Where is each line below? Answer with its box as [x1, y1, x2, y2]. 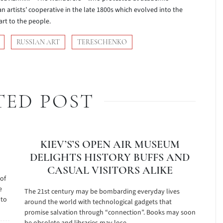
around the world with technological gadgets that [24, 197, 172, 207]
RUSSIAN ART [16, 38, 60, 46]
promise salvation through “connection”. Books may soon [24, 208, 196, 218]
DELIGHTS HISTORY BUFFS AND [30, 151, 190, 164]
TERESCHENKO [77, 38, 127, 46]
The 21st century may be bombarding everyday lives [24, 187, 180, 197]
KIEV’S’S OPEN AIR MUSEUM [40, 138, 180, 151]
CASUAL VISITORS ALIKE [47, 164, 173, 177]
